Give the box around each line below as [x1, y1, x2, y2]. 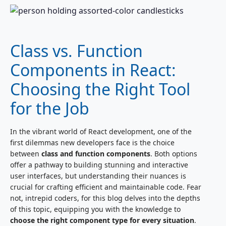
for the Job [10, 97, 89, 119]
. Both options [150, 148, 197, 158]
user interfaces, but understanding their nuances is [10, 171, 186, 181]
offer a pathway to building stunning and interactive [10, 159, 188, 169]
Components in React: [10, 59, 176, 81]
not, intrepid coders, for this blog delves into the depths [10, 193, 200, 203]
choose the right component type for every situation [10, 215, 194, 225]
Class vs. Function [10, 39, 143, 62]
